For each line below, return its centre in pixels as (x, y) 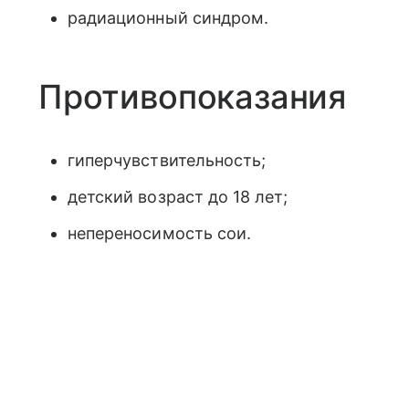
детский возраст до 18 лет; (178, 197)
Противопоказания (193, 97)
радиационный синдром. (168, 18)
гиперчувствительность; (167, 160)
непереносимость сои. (160, 233)
